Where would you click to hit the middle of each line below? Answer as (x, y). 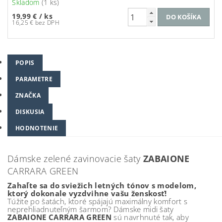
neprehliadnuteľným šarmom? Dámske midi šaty (91, 209)
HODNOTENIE (37, 128)
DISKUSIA (30, 112)
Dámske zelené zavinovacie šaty (75, 159)
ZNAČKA (28, 96)
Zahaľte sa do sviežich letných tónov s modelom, (102, 186)
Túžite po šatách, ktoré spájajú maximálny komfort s (98, 201)
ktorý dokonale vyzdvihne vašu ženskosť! (87, 194)
